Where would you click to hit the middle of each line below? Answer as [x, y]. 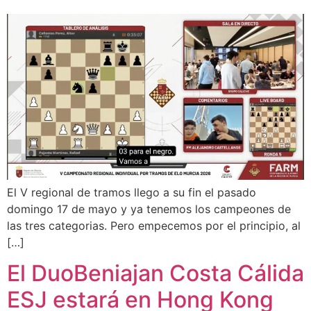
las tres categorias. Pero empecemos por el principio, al [154, 225]
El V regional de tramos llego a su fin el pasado [132, 192]
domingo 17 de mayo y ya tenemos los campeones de [149, 209]
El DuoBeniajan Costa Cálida [155, 274]
